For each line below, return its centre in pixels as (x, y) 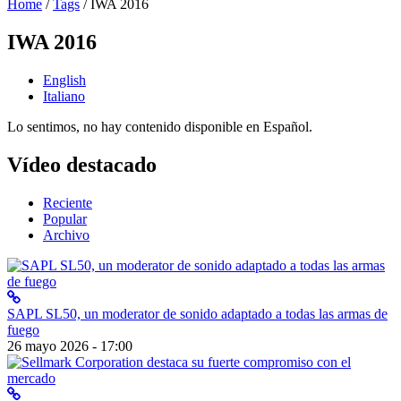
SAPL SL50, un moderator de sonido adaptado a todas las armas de (197, 313)
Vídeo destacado (82, 164)
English (64, 81)
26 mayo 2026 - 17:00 (70, 346)
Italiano (64, 97)
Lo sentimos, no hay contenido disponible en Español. (160, 127)
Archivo (66, 235)
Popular (65, 218)
